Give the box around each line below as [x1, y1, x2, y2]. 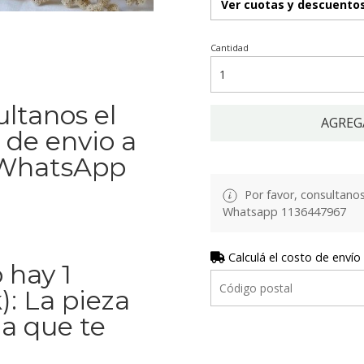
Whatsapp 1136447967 [223, 204, 346, 220]
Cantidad [210, 41, 249, 54]
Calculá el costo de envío [225, 249, 361, 266]
